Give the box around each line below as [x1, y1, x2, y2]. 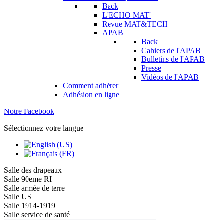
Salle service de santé [4, 210, 70, 219]
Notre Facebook [4, 107, 54, 115]
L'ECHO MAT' [102, 11, 151, 19]
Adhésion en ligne [63, 90, 119, 99]
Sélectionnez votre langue [4, 124, 83, 132]
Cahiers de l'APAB [141, 46, 201, 55]
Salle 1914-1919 [4, 201, 55, 210]
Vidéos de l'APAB [141, 73, 199, 81]
